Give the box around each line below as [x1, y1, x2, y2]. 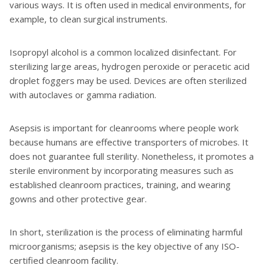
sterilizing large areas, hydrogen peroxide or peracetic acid [9, 60, 250, 72]
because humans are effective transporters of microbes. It [9, 135, 248, 148]
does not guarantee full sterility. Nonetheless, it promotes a [9, 150, 254, 162]
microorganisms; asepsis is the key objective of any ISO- [9, 240, 240, 252]
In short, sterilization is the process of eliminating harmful [9, 225, 243, 238]
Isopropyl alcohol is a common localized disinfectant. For [9, 46, 237, 58]
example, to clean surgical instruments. [9, 12, 167, 25]
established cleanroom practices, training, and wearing [9, 178, 231, 190]
